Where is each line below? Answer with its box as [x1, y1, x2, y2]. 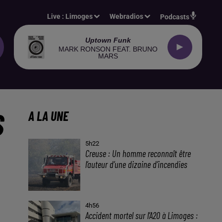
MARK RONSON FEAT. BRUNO [58, 45, 158, 53]
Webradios [110, 12, 144, 20]
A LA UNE [28, 108, 68, 123]
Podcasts [160, 13, 189, 21]
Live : [47, 12, 66, 20]
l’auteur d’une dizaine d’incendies [85, 159, 188, 170]
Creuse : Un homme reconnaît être [85, 148, 191, 159]
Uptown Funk [85, 36, 131, 44]
